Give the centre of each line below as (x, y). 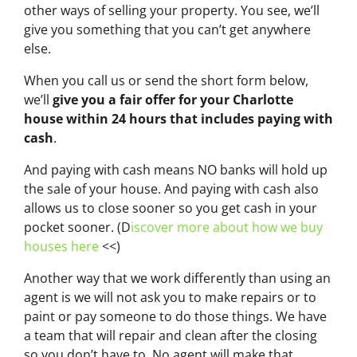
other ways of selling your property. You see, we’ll (172, 11)
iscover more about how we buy (227, 228)
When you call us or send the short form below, (166, 81)
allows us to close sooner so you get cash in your (171, 208)
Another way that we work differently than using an (177, 279)
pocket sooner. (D (77, 228)
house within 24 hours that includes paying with (178, 119)
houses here (63, 247)
